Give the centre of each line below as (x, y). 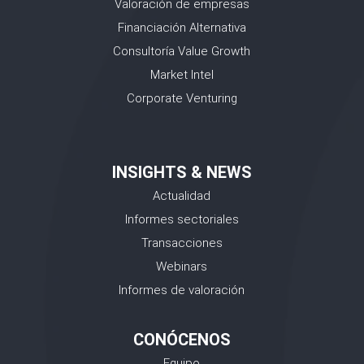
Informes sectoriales (182, 219)
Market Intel (182, 75)
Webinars (182, 266)
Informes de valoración (182, 290)
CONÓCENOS (182, 340)
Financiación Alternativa (182, 28)
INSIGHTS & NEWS (182, 172)
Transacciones (182, 243)
